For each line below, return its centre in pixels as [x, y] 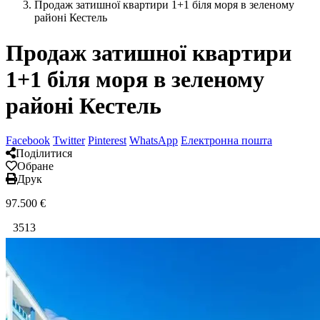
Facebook [28, 141]
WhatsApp [154, 141]
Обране [35, 166]
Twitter [69, 141]
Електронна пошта [226, 141]
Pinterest [107, 141]
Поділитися [44, 154]
